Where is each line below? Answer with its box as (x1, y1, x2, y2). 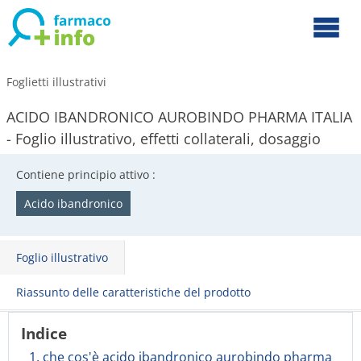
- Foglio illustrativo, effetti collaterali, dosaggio (6, 129, 321, 148)
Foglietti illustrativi (6, 74, 106, 89)
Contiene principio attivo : (16, 167, 156, 182)
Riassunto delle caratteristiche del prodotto (16, 284, 251, 300)
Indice (21, 323, 67, 343)
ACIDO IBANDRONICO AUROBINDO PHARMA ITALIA (6, 107, 352, 127)
